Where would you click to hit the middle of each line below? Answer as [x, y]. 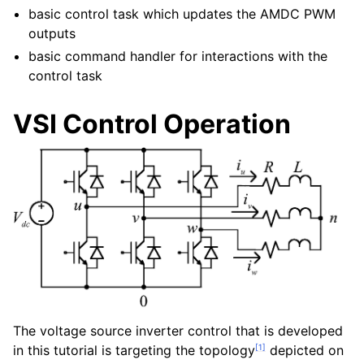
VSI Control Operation [152, 124]
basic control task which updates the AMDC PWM [182, 14]
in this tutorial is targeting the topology [134, 351]
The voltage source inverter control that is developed [178, 331]
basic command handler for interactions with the [178, 56]
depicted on [305, 351]
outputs [52, 33]
